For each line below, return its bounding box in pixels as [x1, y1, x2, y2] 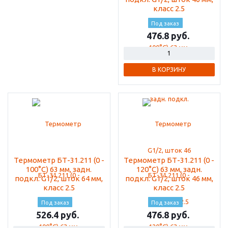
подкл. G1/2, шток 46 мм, [125, 174, 213, 183]
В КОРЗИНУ [152, 66, 186, 73]
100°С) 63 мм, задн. [26, 165, 92, 174]
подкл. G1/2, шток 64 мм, [15, 174, 103, 183]
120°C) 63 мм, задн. [136, 165, 202, 174]
